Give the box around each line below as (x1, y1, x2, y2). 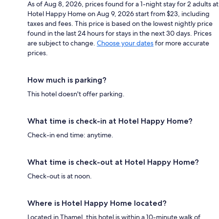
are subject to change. (27, 38, 97, 47)
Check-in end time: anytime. (27, 130, 113, 139)
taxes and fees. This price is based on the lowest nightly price (27, 19, 213, 28)
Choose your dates (97, 38, 153, 47)
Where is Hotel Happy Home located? (27, 198, 167, 208)
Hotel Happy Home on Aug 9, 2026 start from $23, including (27, 9, 210, 18)
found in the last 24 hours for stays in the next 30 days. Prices (27, 28, 212, 38)
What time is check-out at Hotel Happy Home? (27, 157, 199, 167)
